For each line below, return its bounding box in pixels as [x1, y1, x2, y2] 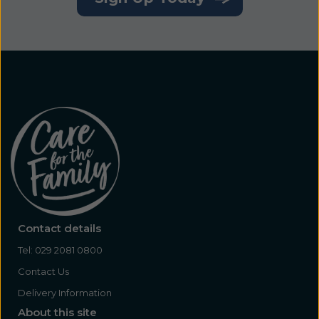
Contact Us [18, 266, 69, 278]
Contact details [18, 221, 101, 236]
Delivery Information [18, 286, 112, 298]
